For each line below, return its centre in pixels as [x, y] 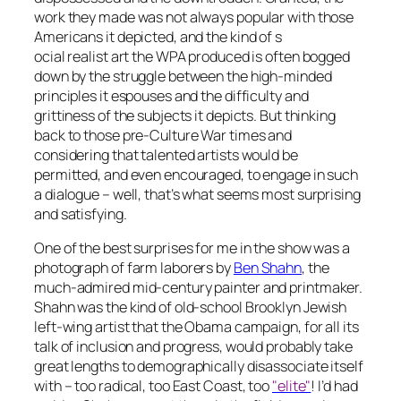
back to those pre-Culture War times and [163, 136]
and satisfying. [81, 214]
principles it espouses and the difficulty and [171, 96]
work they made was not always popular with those [194, 17]
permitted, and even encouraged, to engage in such [196, 175]
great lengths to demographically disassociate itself [199, 367]
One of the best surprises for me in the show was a [192, 248]
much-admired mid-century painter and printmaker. [199, 288]
